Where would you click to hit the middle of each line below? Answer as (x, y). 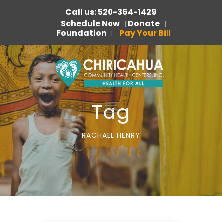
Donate (144, 24)
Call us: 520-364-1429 (111, 12)
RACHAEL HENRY (111, 135)
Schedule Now (90, 24)
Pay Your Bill (145, 33)
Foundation (81, 33)
